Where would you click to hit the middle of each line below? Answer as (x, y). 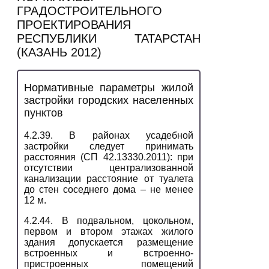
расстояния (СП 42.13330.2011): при (109, 157)
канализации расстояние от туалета (109, 178)
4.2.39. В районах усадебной (109, 135)
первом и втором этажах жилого (109, 231)
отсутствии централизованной (109, 168)
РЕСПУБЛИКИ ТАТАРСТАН (109, 39)
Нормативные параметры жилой (109, 87)
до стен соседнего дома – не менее (109, 189)
